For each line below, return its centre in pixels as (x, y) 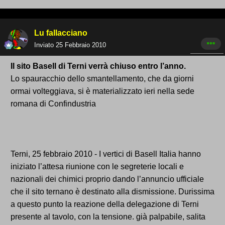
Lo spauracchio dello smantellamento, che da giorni (102, 79)
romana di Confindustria (53, 104)
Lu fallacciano (61, 33)
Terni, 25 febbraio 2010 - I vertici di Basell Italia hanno (106, 154)
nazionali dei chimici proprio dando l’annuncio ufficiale (107, 179)
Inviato (45, 45)
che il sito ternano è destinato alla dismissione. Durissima (113, 192)
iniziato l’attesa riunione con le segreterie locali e (97, 167)
